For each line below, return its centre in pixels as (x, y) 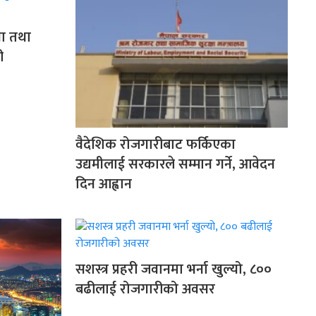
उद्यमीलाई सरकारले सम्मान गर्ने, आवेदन (175, 165)
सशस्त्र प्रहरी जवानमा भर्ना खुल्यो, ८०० (174, 270)
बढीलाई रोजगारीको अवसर (145, 290)
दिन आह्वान (104, 184)
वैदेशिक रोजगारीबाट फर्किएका (156, 145)
